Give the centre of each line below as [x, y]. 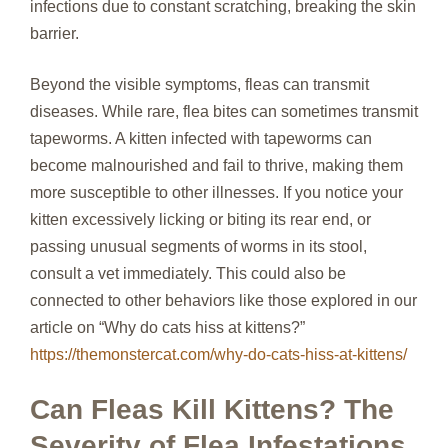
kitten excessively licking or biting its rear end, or [200, 219]
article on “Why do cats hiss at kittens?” [167, 327]
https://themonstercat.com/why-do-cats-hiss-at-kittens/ [218, 354]
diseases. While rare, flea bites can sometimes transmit [224, 111]
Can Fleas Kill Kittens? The [212, 409]
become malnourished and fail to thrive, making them [216, 165]
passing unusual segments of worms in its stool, [198, 246]
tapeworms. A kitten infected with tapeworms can [201, 138]
